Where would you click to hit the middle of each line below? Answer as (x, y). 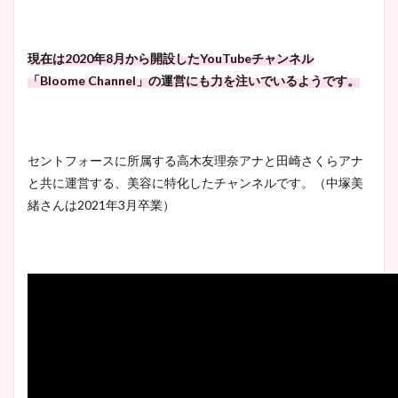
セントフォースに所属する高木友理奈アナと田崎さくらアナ (195, 161)
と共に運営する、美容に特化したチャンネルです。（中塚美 (195, 183)
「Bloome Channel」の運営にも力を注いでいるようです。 (194, 81)
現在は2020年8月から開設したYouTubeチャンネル (171, 59)
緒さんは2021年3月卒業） (101, 205)
